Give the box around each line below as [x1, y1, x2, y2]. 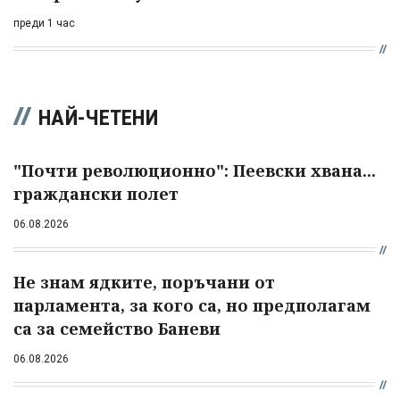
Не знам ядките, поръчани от [13, 271, 275, 294]
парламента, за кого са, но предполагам [13, 295, 371, 317]
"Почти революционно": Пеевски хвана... [13, 160, 376, 182]
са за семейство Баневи [13, 318, 221, 340]
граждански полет [13, 183, 179, 205]
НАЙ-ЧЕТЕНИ [38, 105, 158, 131]
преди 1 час [13, 17, 75, 30]
